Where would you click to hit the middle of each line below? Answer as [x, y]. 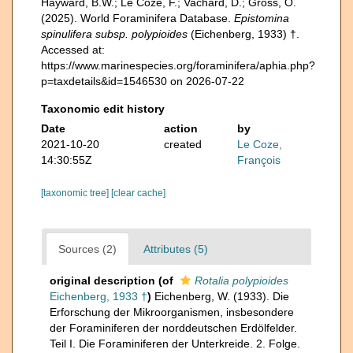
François [259, 160]
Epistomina [262, 18]
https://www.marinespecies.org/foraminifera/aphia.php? [178, 65]
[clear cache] [138, 193]
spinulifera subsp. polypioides [114, 34]
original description [102, 281]
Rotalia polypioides [242, 281]
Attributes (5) [176, 249]
